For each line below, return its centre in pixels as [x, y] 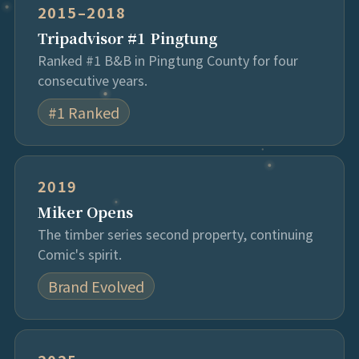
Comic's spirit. [79, 254]
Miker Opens [85, 212]
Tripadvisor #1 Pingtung [127, 38]
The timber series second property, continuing [175, 234]
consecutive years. [92, 80]
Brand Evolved [96, 286]
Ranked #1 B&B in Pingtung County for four [167, 60]
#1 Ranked [83, 112]
